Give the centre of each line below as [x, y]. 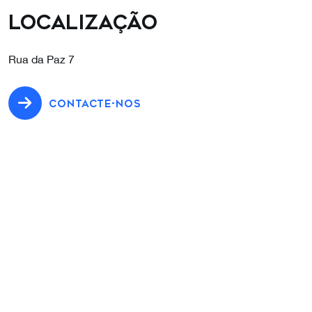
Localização [83, 23]
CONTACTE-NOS [95, 104]
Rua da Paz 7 [41, 60]
